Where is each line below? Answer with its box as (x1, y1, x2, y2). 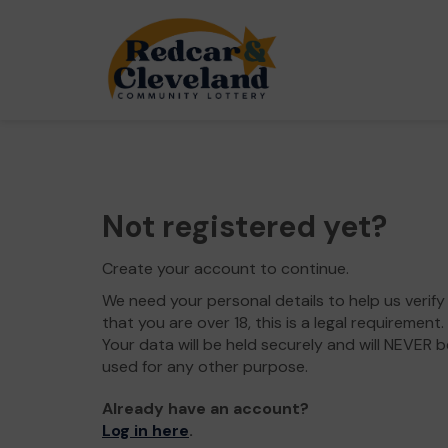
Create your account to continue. (102, 258, 349, 279)
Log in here (102, 420, 189, 441)
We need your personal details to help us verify (102, 290, 445, 311)
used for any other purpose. (102, 356, 308, 377)
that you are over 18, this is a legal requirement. (102, 312, 444, 333)
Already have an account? (102, 398, 309, 419)
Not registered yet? (102, 207, 387, 246)
